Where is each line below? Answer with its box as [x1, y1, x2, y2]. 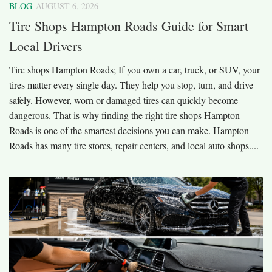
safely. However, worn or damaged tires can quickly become [9, 93, 238, 106]
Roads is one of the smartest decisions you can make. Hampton [9, 123, 249, 137]
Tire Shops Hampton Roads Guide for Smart [9, 16, 248, 35]
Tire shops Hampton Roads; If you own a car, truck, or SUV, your [9, 63, 260, 76]
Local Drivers [9, 36, 83, 55]
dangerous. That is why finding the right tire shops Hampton [9, 108, 240, 121]
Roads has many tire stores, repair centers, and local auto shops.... [9, 138, 259, 152]
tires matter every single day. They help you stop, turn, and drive [9, 78, 253, 91]
